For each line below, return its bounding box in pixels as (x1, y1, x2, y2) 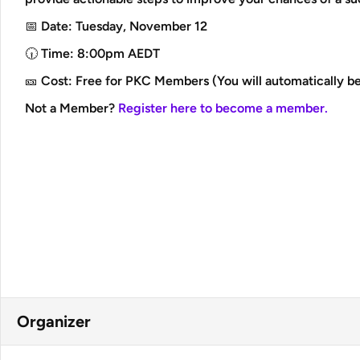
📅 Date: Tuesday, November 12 (25, 18, 207, 34)
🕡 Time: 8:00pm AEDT (25, 46, 160, 61)
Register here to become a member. (118, 100, 328, 116)
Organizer (17, 312, 91, 331)
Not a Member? (25, 100, 118, 116)
